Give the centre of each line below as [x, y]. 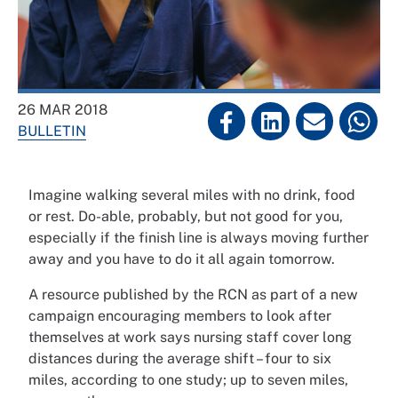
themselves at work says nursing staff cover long [190, 337]
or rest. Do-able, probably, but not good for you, [186, 216]
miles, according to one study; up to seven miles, [188, 380]
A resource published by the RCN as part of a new [193, 295]
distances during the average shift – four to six [180, 358]
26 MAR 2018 [63, 110]
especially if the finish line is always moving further [199, 238]
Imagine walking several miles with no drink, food [192, 195]
